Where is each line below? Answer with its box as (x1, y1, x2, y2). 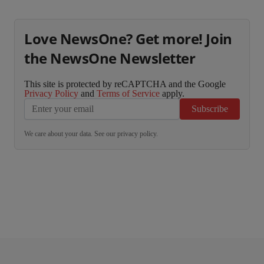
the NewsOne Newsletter (24, 48, 196, 68)
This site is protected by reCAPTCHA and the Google (24, 79, 226, 89)
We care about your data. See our (24, 130, 117, 138)
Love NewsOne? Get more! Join (24, 29, 232, 48)
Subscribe (192, 104, 228, 114)
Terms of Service (97, 88, 160, 98)
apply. (160, 88, 184, 98)
